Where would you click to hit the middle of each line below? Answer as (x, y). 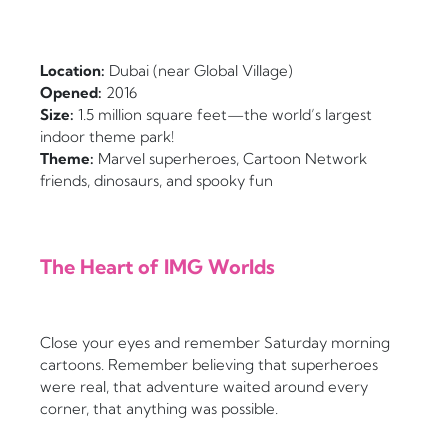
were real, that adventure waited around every (204, 387)
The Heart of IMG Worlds (157, 267)
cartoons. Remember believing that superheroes (209, 365)
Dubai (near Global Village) (199, 71)
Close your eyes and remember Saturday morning (215, 343)
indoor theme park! (107, 137)
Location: (72, 71)
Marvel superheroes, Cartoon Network (230, 159)
